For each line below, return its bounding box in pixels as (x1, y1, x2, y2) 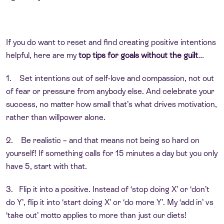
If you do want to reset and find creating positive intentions (6, 37, 216, 47)
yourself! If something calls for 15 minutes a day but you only (6, 148, 217, 158)
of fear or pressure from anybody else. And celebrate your (6, 86, 214, 96)
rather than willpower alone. (6, 112, 105, 122)
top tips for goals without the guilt (78, 50, 198, 60)
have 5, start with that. (6, 161, 87, 171)
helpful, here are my (6, 50, 78, 60)
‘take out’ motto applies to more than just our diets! (6, 210, 186, 220)
